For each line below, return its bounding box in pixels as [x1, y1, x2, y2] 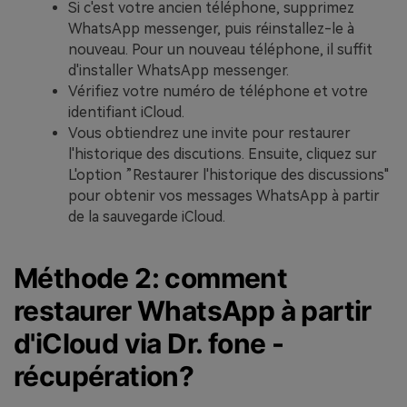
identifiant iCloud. [68, 103, 184, 121]
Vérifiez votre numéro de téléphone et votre [68, 82, 368, 100]
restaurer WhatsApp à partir [14, 293, 372, 327]
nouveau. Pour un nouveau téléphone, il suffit [68, 40, 372, 58]
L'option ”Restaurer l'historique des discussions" [68, 165, 389, 184]
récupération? [14, 359, 194, 392]
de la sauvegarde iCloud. [68, 207, 225, 225]
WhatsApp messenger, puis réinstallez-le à [68, 19, 354, 37]
